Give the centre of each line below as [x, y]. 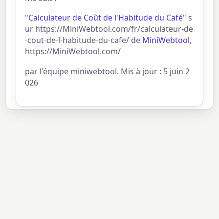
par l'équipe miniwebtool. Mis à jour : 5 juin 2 [108, 72]
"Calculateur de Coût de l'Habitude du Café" [106, 18]
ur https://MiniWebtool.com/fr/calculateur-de [109, 29]
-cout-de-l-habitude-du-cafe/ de [84, 40]
